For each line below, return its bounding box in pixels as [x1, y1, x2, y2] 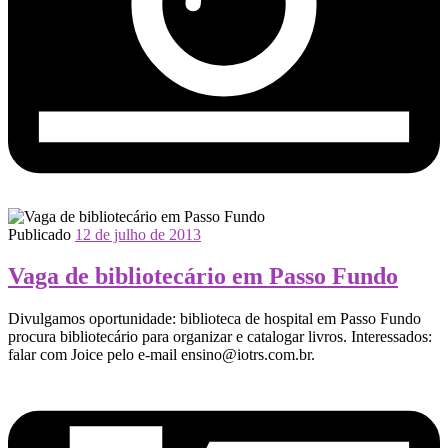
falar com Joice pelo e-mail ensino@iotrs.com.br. [8, 346, 315, 364]
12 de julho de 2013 [75, 225, 201, 243]
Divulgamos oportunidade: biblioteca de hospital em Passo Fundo [8, 310, 421, 328]
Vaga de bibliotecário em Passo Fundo [8, 263, 398, 290]
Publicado [8, 225, 75, 243]
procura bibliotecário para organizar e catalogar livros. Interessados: [8, 328, 432, 346]
